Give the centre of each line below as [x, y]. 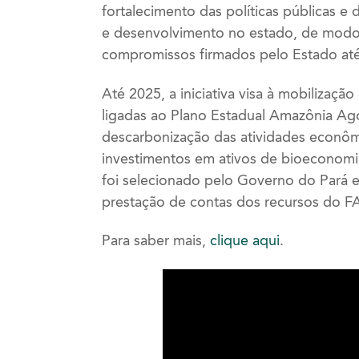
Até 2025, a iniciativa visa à [190, 93]
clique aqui [245, 241]
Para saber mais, [156, 241]
